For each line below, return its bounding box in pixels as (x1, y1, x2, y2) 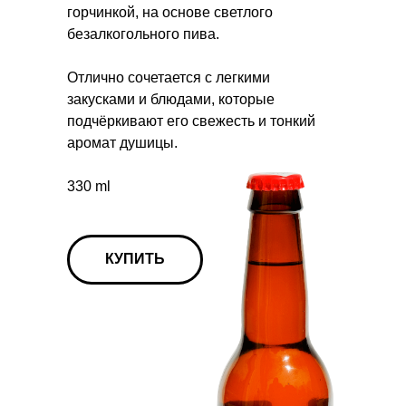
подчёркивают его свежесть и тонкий (67, 113, 315, 129)
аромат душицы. (67, 135, 178, 150)
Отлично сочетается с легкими (67, 70, 270, 85)
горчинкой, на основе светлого (67, 5, 273, 20)
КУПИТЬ (105, 251, 165, 266)
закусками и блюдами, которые (67, 92, 275, 107)
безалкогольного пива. (67, 26, 219, 42)
